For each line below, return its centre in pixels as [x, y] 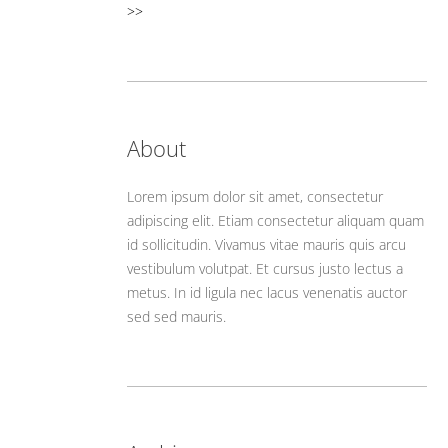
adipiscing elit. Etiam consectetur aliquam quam [275, 220]
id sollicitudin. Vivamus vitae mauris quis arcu [266, 244]
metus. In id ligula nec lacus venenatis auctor [267, 292]
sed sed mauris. [176, 316]
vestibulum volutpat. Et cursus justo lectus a [265, 268]
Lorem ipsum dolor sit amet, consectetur [255, 196]
